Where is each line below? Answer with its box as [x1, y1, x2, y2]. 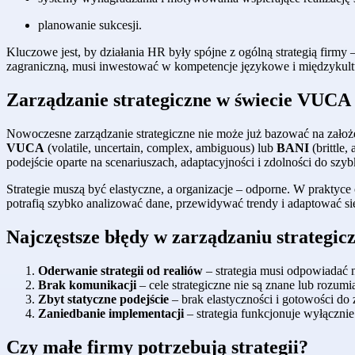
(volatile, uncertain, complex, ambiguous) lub [44, 140, 277, 155]
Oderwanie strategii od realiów [38, 263, 203, 277]
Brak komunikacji [38, 277, 136, 292]
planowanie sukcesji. [38, 18, 142, 32]
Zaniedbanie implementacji [38, 306, 184, 320]
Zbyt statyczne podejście [38, 292, 169, 306]
